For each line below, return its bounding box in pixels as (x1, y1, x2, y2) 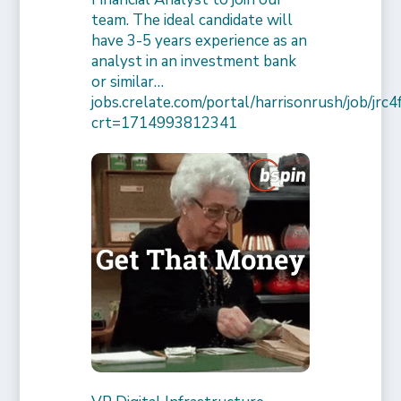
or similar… (91, 72, 165, 93)
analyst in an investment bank (91, 51, 297, 73)
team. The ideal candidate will (91, 10, 294, 31)
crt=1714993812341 (91, 113, 238, 134)
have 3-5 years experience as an (91, 30, 308, 52)
